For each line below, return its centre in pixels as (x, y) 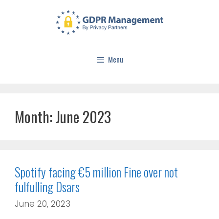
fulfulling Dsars (47, 186)
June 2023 (83, 116)
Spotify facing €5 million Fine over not (96, 172)
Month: (35, 116)
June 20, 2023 (43, 204)
